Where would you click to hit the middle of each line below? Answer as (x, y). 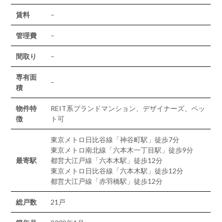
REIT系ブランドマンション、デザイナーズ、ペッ (128, 108)
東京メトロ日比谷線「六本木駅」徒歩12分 (117, 171)
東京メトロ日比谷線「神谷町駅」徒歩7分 (115, 139)
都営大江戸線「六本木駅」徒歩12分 (107, 160)
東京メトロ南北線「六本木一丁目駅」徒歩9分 (122, 150)
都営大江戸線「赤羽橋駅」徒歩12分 (107, 181)
